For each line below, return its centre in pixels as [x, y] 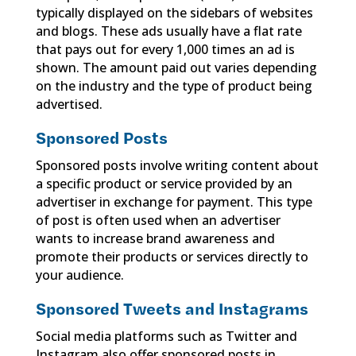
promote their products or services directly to [172, 256]
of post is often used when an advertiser [158, 220]
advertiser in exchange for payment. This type [174, 201]
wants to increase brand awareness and [155, 238]
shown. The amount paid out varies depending [176, 67]
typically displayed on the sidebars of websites [174, 12]
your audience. [79, 275]
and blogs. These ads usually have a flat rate [168, 31]
